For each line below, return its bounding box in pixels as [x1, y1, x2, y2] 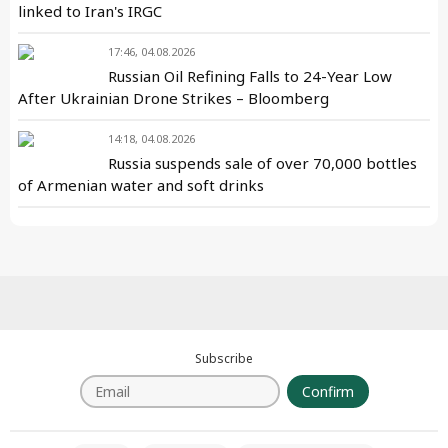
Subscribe [195, 350, 253, 367]
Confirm [301, 381, 354, 401]
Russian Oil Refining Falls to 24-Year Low [108, 66, 392, 86]
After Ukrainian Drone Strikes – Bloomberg [18, 88, 329, 108]
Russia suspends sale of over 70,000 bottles [108, 153, 417, 173]
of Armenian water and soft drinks [18, 175, 264, 195]
